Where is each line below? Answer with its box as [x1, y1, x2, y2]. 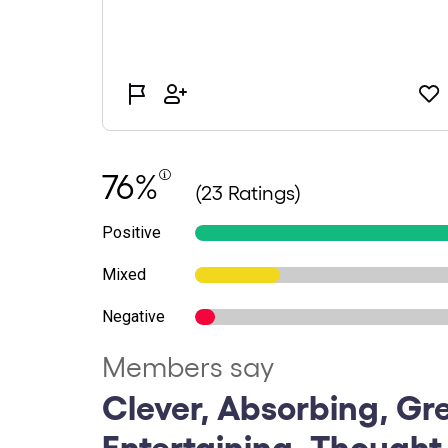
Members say [102, 349, 274, 382]
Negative [102, 307, 165, 326]
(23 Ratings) [195, 180, 301, 204]
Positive [102, 223, 161, 242]
